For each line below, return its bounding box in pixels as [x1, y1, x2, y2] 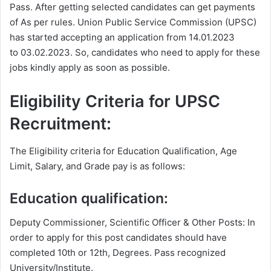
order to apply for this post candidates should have [10, 232, 227, 244]
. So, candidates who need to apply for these [70, 47, 260, 59]
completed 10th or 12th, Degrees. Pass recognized [10, 247, 226, 259]
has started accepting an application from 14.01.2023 [10, 31, 235, 44]
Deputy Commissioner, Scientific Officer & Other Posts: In [10, 217, 255, 229]
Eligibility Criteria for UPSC [10, 91, 220, 112]
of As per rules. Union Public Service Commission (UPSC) [10, 16, 256, 28]
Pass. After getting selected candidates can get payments [10, 1, 255, 13]
